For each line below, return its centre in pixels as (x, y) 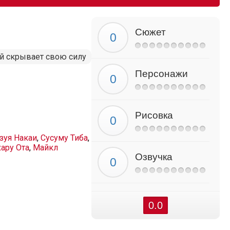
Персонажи (161, 74)
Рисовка (154, 115)
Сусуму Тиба (64, 138)
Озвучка (154, 157)
